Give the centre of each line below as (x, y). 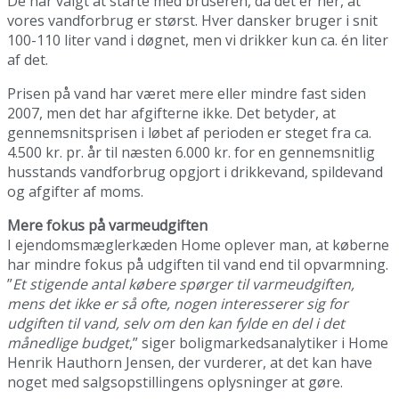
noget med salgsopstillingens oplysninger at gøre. (175, 382)
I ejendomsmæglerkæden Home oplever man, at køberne (198, 244)
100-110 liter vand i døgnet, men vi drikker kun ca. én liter (198, 40)
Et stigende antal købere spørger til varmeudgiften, (183, 284)
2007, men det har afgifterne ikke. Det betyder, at (171, 113)
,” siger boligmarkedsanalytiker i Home (259, 342)
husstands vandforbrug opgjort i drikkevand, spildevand (195, 171)
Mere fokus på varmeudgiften (107, 225)
